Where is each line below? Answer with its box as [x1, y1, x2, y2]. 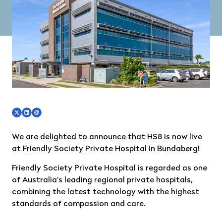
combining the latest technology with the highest [12, 188, 199, 196]
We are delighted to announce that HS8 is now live [12, 133, 202, 141]
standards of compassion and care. [12, 200, 146, 208]
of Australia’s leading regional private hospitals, [12, 176, 192, 184]
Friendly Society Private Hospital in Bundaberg [23, 145, 198, 153]
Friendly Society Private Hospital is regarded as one [12, 165, 207, 172]
